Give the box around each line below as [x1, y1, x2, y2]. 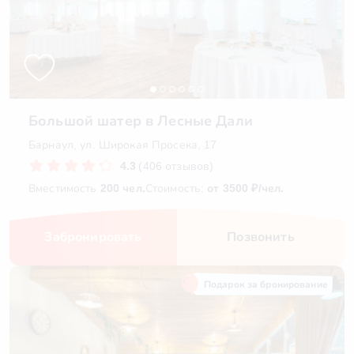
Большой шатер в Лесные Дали [28, 113, 253, 129]
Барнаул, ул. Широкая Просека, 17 [28, 138, 217, 151]
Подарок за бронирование [204, 279, 328, 290]
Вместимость [28, 182, 100, 194]
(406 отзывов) [138, 160, 214, 172]
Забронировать [44, 230, 142, 243]
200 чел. [100, 182, 145, 194]
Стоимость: [145, 182, 208, 194]
